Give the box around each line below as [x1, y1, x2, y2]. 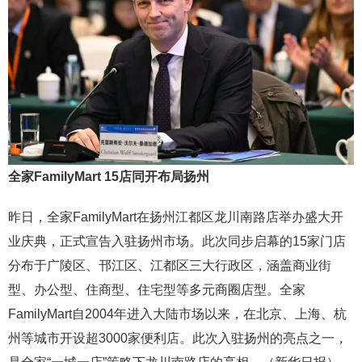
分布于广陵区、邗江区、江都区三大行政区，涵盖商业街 [8, 258, 331, 272]
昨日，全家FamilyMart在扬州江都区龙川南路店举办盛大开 [8, 209, 343, 224]
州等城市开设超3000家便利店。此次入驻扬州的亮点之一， [8, 330, 347, 345]
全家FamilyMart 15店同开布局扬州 [8, 169, 209, 183]
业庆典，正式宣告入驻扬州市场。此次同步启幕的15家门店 [8, 234, 346, 248]
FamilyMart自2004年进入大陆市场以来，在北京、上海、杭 [8, 306, 347, 321]
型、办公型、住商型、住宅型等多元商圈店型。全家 [8, 282, 305, 297]
